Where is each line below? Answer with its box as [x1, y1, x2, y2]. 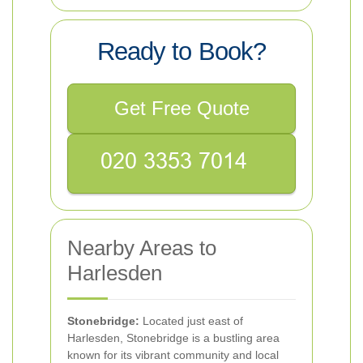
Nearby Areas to [67, 236, 216, 260]
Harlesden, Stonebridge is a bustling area [67, 331, 280, 344]
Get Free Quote [113, 97, 250, 119]
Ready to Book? [97, 37, 266, 66]
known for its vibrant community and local [67, 348, 279, 361]
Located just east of [139, 314, 243, 327]
